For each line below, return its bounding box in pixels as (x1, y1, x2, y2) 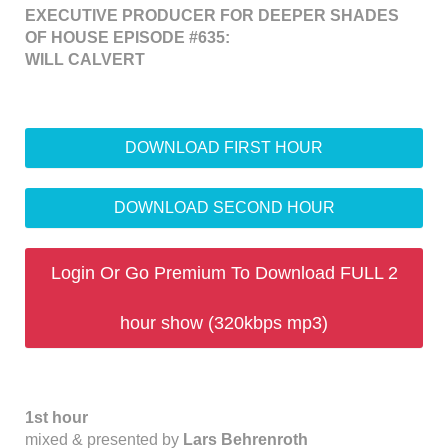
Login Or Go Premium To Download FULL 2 (50, 263, 398, 283)
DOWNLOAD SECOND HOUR (113, 199, 335, 216)
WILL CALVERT (25, 51, 145, 68)
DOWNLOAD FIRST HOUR (125, 139, 323, 156)
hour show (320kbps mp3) (120, 313, 328, 333)
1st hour (25, 409, 88, 426)
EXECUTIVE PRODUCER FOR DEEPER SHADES (25, 7, 399, 24)
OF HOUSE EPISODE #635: (25, 29, 230, 46)
